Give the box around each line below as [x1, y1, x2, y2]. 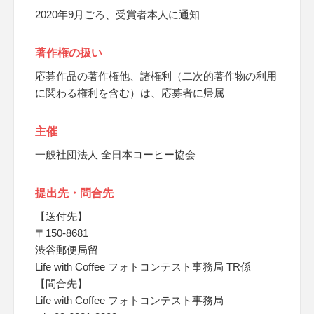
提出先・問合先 [35, 187, 114, 199]
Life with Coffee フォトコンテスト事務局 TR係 [35, 261, 251, 273]
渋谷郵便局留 [35, 244, 98, 256]
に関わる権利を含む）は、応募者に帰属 [35, 87, 224, 99]
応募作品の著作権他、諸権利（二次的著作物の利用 [35, 70, 277, 82]
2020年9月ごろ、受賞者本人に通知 [35, 8, 200, 20]
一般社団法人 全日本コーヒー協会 [35, 149, 196, 161]
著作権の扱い [35, 47, 102, 59]
